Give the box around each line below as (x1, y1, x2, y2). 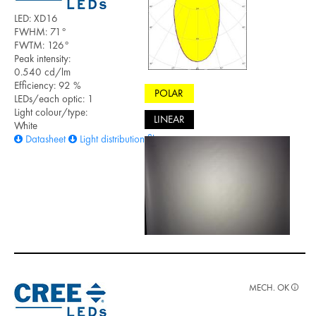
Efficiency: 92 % (14, 78, 81, 92)
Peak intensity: (14, 51, 71, 66)
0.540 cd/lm (14, 64, 71, 79)
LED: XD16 (14, 11, 58, 25)
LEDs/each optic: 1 (14, 91, 94, 106)
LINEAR (153, 112, 185, 127)
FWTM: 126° (14, 37, 69, 52)
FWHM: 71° (14, 24, 66, 39)
